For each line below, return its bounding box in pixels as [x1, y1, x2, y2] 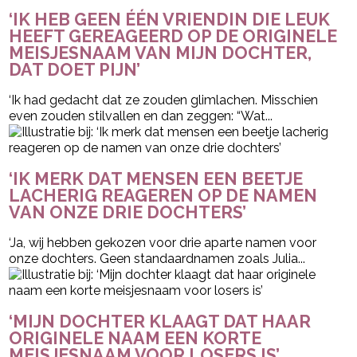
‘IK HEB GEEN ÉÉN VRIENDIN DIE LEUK [9, 9, 331, 29]
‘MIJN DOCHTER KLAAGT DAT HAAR [9, 311, 312, 331]
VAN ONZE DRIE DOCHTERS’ [9, 202, 247, 222]
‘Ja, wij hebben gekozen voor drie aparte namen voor [9, 234, 317, 250]
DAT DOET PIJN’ [9, 59, 141, 80]
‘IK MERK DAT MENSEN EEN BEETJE [9, 168, 304, 189]
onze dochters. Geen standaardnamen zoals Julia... [9, 250, 306, 266]
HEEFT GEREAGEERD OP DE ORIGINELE [9, 25, 338, 46]
